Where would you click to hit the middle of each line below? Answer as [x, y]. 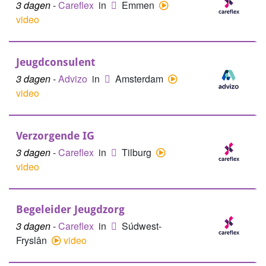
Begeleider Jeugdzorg [70, 209]
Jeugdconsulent [56, 62]
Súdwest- [142, 226]
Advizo [74, 79]
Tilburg [138, 152]
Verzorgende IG [55, 136]
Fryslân [33, 240]
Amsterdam [140, 79]
